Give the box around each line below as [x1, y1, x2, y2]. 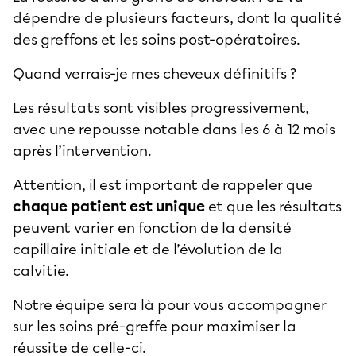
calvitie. [13, 261, 72, 280]
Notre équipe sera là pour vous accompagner [13, 296, 327, 314]
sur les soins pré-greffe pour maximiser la [13, 317, 296, 335]
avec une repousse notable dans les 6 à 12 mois [13, 120, 335, 138]
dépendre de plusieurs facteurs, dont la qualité [13, 9, 342, 27]
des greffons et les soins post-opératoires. [13, 30, 300, 48]
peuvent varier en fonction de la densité [13, 219, 292, 237]
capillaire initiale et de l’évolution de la [13, 240, 283, 258]
